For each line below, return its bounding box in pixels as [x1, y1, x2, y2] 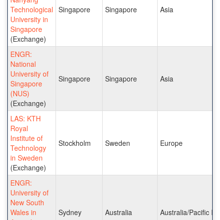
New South [10, 197, 44, 207]
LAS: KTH [10, 113, 41, 123]
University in [10, 14, 48, 24]
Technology [10, 142, 46, 153]
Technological [10, 4, 53, 14]
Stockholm [58, 137, 91, 148]
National [10, 58, 36, 69]
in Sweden [10, 152, 43, 163]
